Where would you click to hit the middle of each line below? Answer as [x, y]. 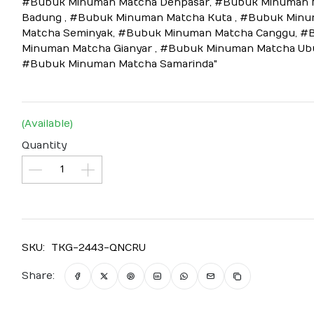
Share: [38, 275]
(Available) [47, 123]
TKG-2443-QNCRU [98, 247]
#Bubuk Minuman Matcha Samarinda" [119, 64]
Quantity [44, 145]
